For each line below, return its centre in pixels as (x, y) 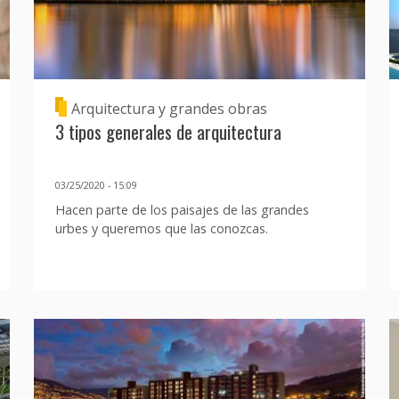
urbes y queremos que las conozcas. (161, 229)
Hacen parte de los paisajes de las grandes (182, 210)
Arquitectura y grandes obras (169, 108)
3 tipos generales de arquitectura (168, 131)
